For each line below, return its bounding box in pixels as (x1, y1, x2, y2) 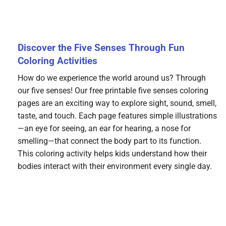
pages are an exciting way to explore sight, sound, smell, (18, 98, 216, 108)
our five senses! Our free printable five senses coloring (18, 85, 208, 95)
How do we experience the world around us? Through (18, 73, 206, 83)
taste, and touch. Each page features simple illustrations (18, 110, 217, 121)
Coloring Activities (18, 54, 97, 67)
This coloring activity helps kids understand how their (18, 148, 207, 158)
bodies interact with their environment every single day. (18, 161, 212, 171)
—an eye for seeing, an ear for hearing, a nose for (18, 123, 191, 133)
